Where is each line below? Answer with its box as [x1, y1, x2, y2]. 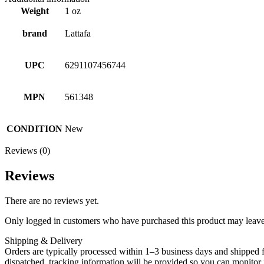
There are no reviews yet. [5, 195, 99, 206]
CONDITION [6, 123, 62, 134]
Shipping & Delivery [5, 235, 82, 246]
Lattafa [65, 28, 91, 38]
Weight [20, 5, 49, 16]
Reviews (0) [5, 145, 50, 156]
